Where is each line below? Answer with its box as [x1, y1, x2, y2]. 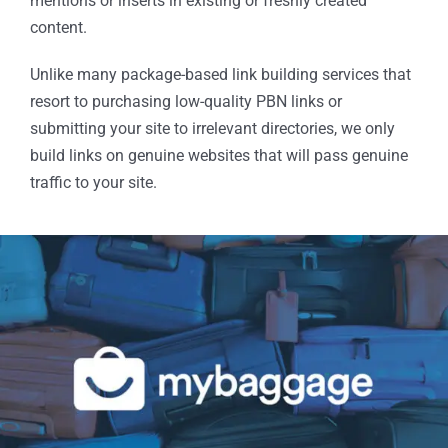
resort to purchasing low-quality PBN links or [29, 91, 342, 111]
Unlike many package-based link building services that [29, 64, 411, 84]
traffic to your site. [29, 172, 157, 192]
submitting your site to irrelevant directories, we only [29, 118, 395, 138]
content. [29, 17, 87, 37]
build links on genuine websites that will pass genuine [29, 145, 408, 165]
